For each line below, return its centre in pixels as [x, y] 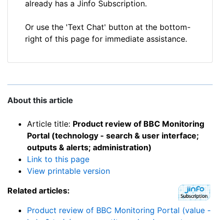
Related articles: [39, 191]
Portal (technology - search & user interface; [113, 136]
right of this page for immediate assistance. [106, 39]
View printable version [69, 171]
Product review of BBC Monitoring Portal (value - [119, 210]
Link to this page [58, 159]
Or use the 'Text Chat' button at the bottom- [108, 27]
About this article [40, 100]
